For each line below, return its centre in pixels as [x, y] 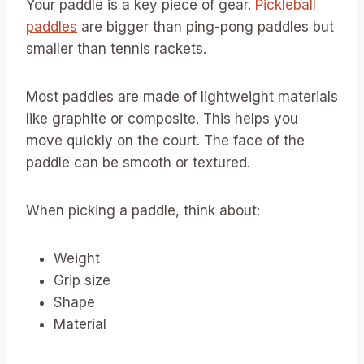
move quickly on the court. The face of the [165, 141]
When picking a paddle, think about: [143, 211]
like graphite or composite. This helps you [162, 119]
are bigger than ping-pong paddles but [206, 27]
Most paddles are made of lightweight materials [182, 97]
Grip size [82, 281]
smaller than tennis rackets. [116, 49]
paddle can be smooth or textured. [138, 163]
